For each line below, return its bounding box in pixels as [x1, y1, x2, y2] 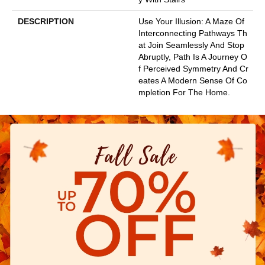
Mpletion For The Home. [138, 88, 230, 98]
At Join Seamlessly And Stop [138, 40, 244, 50]
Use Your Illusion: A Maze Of [138, 17, 244, 27]
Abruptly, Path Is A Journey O [138, 52, 247, 62]
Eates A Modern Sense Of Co [138, 76, 247, 86]
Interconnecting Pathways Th [138, 28, 247, 38]
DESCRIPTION [18, 17, 74, 27]
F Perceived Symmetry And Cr [138, 64, 248, 74]
